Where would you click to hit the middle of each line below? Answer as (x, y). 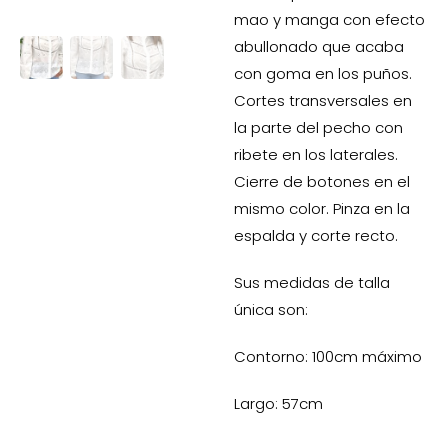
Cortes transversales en (323, 101)
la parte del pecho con (318, 128)
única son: (271, 310)
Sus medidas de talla (312, 283)
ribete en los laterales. (316, 155)
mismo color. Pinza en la (322, 209)
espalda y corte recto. (316, 236)
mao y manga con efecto (329, 20)
